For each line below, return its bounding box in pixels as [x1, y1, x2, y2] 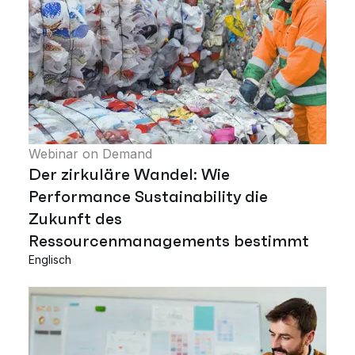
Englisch [29, 252, 71, 266]
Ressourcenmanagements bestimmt [29, 230, 309, 251]
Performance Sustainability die [29, 185, 268, 207]
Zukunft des [29, 208, 122, 229]
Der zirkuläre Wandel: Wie [29, 163, 230, 185]
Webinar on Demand [29, 145, 152, 162]
